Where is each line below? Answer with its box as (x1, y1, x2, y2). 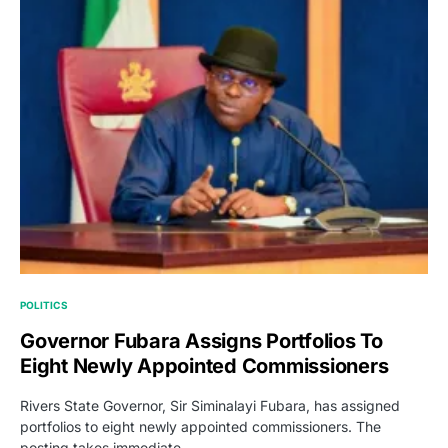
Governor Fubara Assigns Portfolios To (20, 328, 383, 353)
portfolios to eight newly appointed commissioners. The (20, 417, 381, 435)
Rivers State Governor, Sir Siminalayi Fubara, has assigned (20, 396, 400, 414)
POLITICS (20, 298, 68, 311)
